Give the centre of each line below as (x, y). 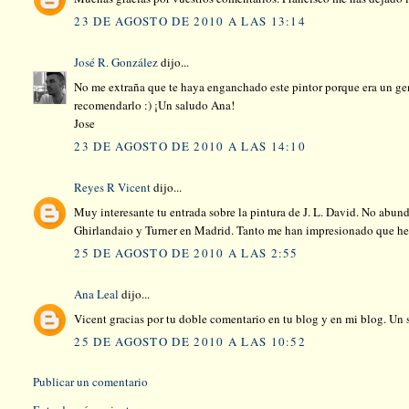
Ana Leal (97, 294)
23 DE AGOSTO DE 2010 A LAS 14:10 (190, 147)
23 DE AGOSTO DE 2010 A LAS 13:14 (190, 21)
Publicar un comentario (91, 382)
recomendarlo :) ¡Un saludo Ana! (155, 105)
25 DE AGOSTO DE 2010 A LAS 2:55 (186, 253)
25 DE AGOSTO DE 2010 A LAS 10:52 (190, 342)
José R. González (116, 63)
